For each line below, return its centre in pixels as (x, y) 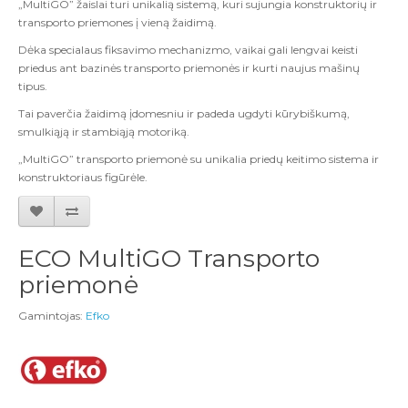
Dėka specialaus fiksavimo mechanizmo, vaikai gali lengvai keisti (188, 50)
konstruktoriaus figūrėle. (83, 177)
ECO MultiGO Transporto (169, 258)
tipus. (33, 86)
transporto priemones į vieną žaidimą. (117, 22)
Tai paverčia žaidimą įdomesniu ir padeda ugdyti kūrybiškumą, (184, 113)
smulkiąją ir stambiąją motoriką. (104, 132)
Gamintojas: (52, 316)
